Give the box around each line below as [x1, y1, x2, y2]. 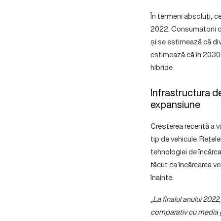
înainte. [150, 172, 173, 183]
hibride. [150, 62, 174, 73]
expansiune [150, 97, 200, 111]
